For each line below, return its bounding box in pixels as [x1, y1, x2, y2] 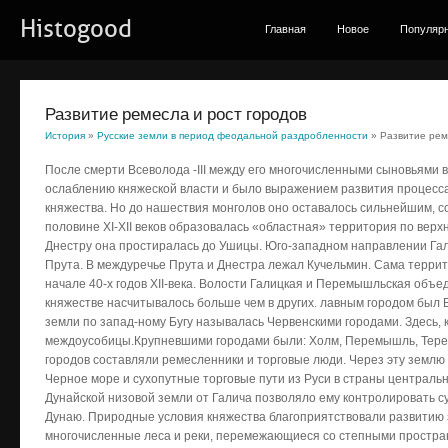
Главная [265, 23, 306, 35]
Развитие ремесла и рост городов [45, 104, 307, 125]
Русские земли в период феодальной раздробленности [97, 130, 368, 141]
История [45, 130, 85, 141]
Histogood [20, 15, 132, 43]
